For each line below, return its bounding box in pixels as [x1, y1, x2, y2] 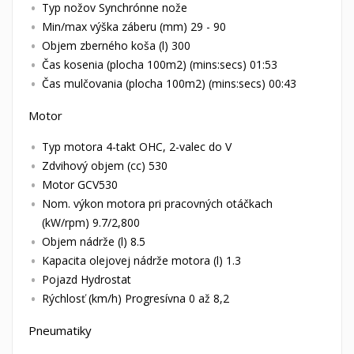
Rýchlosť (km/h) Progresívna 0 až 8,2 [42, 291, 229, 307]
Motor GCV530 [42, 177, 118, 193]
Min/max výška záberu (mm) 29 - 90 [42, 19, 226, 35]
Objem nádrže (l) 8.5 [42, 234, 145, 250]
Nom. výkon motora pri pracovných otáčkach [42, 196, 273, 212]
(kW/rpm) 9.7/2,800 [42, 215, 140, 231]
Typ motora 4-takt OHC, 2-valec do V [42, 139, 232, 155]
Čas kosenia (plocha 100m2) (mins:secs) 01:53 [42, 57, 277, 73]
